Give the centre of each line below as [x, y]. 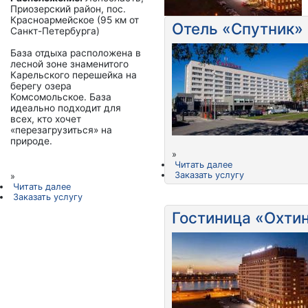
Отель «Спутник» [238, 29]
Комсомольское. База [61, 97]
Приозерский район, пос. [68, 9]
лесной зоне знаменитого [69, 64]
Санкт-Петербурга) [55, 31]
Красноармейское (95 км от [75, 20]
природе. [31, 141]
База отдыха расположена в [76, 53]
